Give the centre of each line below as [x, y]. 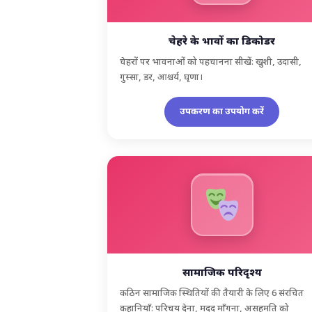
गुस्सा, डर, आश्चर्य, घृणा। [162, 77]
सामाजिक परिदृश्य [222, 273]
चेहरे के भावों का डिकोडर [222, 42]
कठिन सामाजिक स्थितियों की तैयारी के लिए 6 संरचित [212, 293]
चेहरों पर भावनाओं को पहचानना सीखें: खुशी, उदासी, [211, 62]
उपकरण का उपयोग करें [222, 111]
